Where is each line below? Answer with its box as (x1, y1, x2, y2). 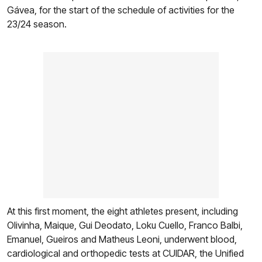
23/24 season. (7, 18, 67, 30)
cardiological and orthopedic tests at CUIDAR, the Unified (7, 247, 244, 260)
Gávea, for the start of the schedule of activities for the (7, 4, 235, 16)
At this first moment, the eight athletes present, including (7, 205, 238, 218)
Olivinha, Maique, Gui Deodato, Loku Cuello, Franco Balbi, (7, 219, 243, 232)
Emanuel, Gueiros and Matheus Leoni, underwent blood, (7, 233, 237, 246)
